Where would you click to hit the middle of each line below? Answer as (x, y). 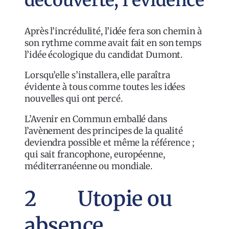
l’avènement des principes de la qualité (104, 131)
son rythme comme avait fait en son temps (113, 43)
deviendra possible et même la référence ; (109, 142)
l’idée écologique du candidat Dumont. (104, 54)
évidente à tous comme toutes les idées (105, 87)
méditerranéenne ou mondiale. (89, 166)
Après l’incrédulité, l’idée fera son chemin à (113, 31)
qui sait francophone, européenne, (95, 154)
